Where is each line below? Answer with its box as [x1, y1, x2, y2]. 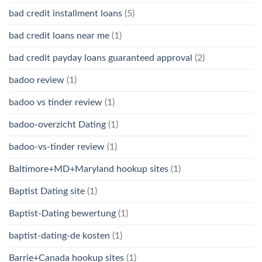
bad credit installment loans [9, 8, 122, 18]
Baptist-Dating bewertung [9, 208, 116, 218]
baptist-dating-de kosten [9, 230, 110, 240]
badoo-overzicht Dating [9, 119, 106, 129]
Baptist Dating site [9, 186, 85, 196]
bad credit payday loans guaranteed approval [9, 53, 192, 63]
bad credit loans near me [9, 30, 109, 40]
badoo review [9, 75, 64, 85]
